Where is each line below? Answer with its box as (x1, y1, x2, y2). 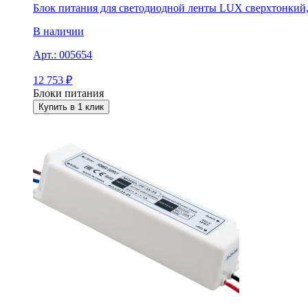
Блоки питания (33, 87, 104, 99)
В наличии (33, 25, 84, 37)
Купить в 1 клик (38, 101, 104, 112)
